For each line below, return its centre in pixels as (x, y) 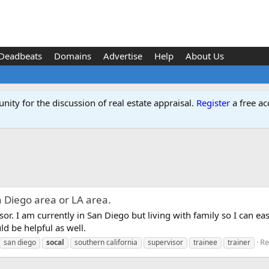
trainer (239, 242)
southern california (106, 242)
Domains (72, 56)
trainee (205, 242)
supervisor (165, 242)
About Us (204, 56)
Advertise (122, 56)
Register (213, 103)
